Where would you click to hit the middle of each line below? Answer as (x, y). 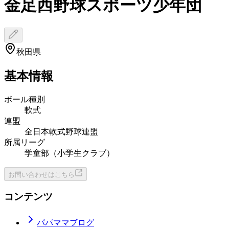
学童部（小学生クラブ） (70, 153)
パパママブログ (65, 223)
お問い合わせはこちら (41, 174)
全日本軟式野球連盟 (61, 131)
